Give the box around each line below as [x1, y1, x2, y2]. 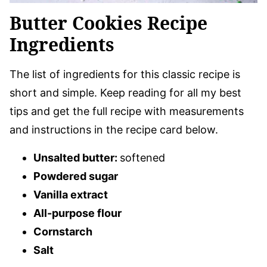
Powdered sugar [33, 169, 118, 182]
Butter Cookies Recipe [10, 10, 207, 35]
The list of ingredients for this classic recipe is [10, 67, 240, 80]
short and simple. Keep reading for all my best [10, 86, 241, 99]
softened [120, 151, 165, 164]
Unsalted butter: [33, 151, 120, 164]
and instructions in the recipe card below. [10, 123, 218, 136]
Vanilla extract [33, 188, 108, 201]
